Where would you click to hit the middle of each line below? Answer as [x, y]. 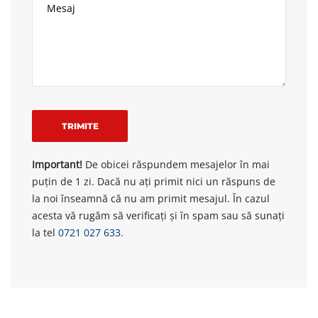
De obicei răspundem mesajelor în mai [176, 164]
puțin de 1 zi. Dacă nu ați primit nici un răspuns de [154, 181]
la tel [45, 232]
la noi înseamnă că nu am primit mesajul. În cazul [151, 198]
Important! [57, 164]
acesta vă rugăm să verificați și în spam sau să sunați [158, 215]
